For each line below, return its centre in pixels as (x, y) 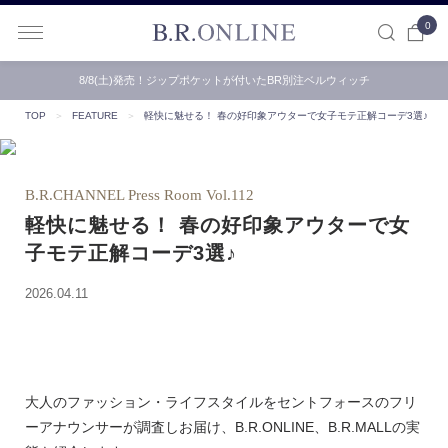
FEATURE (94, 115)
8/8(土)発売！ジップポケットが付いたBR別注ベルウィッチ (224, 80)
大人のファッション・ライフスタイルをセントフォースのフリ (220, 402)
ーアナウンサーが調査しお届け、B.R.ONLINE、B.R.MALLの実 (222, 427)
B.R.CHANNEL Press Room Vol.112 (139, 195)
